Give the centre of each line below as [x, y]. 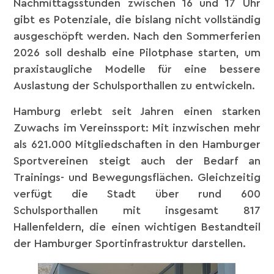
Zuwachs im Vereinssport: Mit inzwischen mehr [137, 128]
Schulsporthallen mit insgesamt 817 [137, 210]
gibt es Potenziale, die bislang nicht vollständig [137, 20]
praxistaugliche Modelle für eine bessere [137, 69]
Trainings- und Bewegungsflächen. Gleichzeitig [137, 177]
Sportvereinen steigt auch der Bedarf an [137, 161]
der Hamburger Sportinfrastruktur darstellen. [130, 243]
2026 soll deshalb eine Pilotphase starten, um [137, 53]
